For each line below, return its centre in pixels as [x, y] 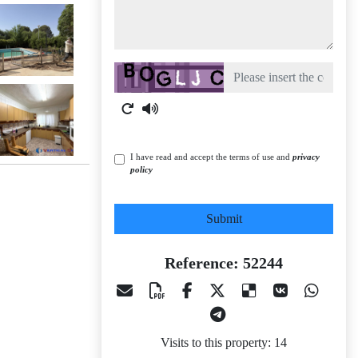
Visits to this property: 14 [224, 342]
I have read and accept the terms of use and [211, 157]
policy [141, 169]
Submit [224, 219]
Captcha [134, 71]
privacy [306, 157]
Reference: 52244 [224, 263]
